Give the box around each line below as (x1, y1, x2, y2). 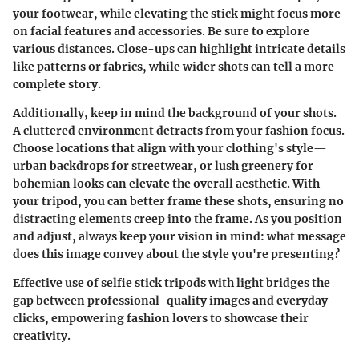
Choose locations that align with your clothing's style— (13, 140, 327, 155)
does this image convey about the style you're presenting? (13, 246, 340, 261)
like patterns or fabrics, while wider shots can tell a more (13, 58, 334, 74)
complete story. (13, 76, 101, 91)
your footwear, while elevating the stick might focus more (13, 6, 341, 21)
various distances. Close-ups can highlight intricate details (13, 41, 345, 56)
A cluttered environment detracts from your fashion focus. (13, 123, 345, 138)
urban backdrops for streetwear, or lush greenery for (13, 158, 313, 173)
